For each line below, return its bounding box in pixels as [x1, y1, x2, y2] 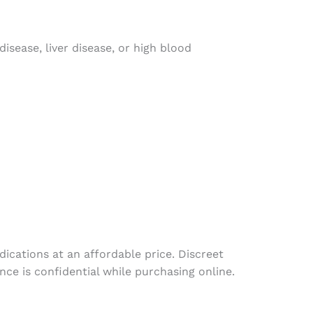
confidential [34, 264, 99, 278]
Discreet [177, 247, 224, 261]
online [198, 264, 232, 278]
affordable [83, 247, 141, 261]
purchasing [134, 264, 195, 278]
